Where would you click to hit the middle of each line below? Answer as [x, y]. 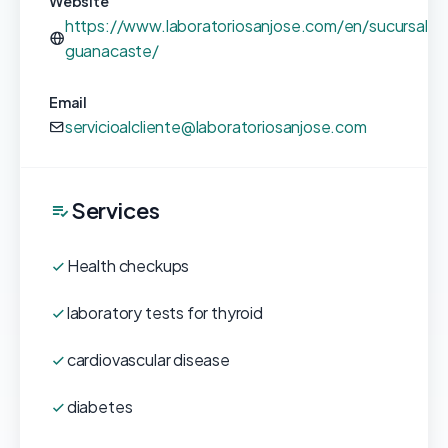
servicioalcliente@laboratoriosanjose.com [215, 126]
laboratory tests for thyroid [164, 312]
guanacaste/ [111, 50]
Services [115, 210]
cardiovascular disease [148, 359]
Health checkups [128, 265]
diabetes [99, 406]
